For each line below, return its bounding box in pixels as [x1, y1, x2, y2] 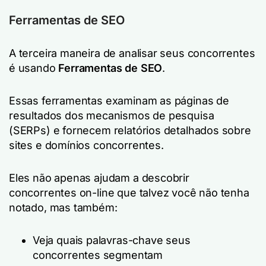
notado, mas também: [9, 201, 118, 214]
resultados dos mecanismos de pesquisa [9, 109, 214, 122]
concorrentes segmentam [33, 249, 163, 261]
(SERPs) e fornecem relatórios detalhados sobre [9, 124, 251, 137]
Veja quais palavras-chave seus [33, 234, 191, 246]
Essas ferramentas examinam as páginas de [9, 94, 229, 107]
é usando [9, 62, 59, 74]
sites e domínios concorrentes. [9, 139, 164, 151]
